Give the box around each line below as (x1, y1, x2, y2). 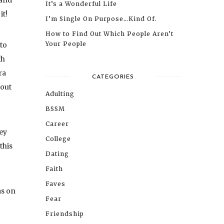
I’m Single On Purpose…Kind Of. (45, 14, 157, 22)
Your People (45, 39, 86, 47)
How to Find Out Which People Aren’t (45, 29, 173, 37)
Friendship (45, 209, 84, 217)
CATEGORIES (92, 73, 134, 80)
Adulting (45, 89, 74, 97)
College (45, 134, 71, 142)
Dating (45, 149, 69, 157)
